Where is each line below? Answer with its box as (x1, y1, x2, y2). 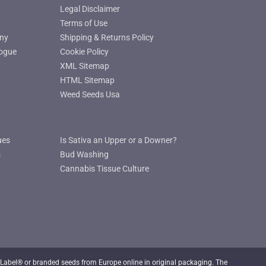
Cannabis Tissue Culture (59, 164, 149, 174)
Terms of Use (59, 18, 107, 28)
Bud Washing (59, 150, 109, 160)
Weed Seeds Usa (59, 89, 120, 99)
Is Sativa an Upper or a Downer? (59, 135, 177, 145)
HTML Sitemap (59, 75, 115, 85)
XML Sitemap (59, 61, 109, 71)
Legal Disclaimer (59, 4, 120, 14)
